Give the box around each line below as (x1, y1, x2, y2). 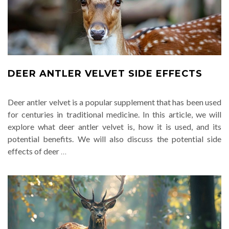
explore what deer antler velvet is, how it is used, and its (8, 122, 221, 131)
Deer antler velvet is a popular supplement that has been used (8, 97, 221, 107)
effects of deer (8, 146, 61, 156)
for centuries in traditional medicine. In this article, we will (8, 109, 221, 119)
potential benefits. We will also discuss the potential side (8, 134, 221, 144)
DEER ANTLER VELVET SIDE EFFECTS (8, 68, 202, 79)
